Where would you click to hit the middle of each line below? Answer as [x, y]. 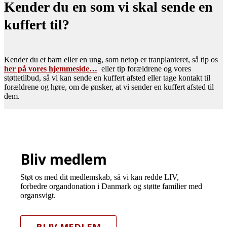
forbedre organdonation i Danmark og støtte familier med [111, 186]
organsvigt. [38, 196]
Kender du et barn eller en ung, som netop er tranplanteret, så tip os [111, 60]
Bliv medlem [64, 159]
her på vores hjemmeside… [51, 69]
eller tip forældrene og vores [145, 69]
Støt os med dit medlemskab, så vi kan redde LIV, [100, 177]
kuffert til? [37, 25]
